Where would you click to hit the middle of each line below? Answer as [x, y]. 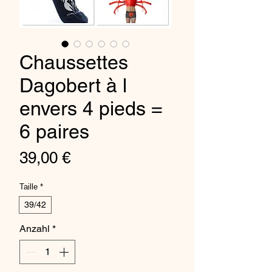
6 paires [54, 131]
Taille [29, 186]
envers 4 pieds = [91, 108]
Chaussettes [74, 62]
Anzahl [35, 228]
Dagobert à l [73, 85]
